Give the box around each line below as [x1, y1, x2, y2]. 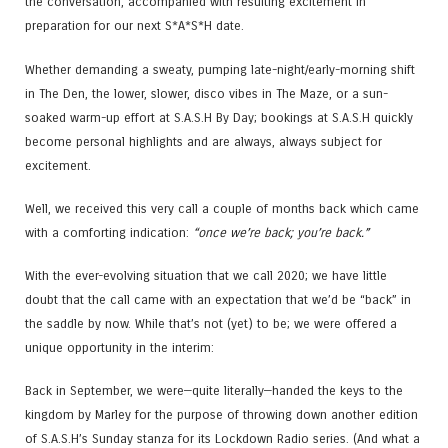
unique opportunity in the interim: [25, 339, 214, 355]
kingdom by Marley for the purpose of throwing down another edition [25, 407, 418, 423]
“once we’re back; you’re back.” [193, 224, 369, 240]
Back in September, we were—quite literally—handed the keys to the [25, 383, 403, 399]
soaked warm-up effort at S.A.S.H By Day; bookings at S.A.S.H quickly [25, 109, 413, 125]
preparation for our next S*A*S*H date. [25, 18, 244, 34]
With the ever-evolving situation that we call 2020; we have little [25, 267, 387, 283]
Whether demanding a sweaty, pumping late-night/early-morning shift [25, 61, 415, 77]
